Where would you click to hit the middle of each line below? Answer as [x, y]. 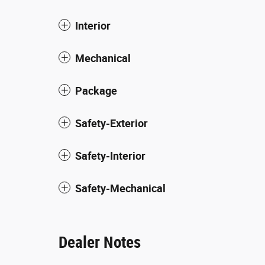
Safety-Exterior [112, 123]
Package [96, 91]
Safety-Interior [110, 156]
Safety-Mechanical [120, 188]
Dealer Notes [100, 242]
